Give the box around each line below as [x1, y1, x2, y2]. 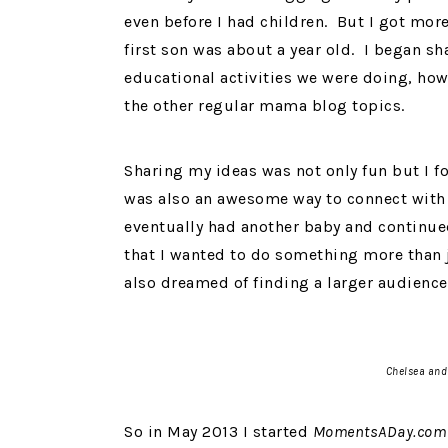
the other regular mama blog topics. [124, 96, 405, 116]
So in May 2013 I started [124, 422, 313, 442]
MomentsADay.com [312, 422, 446, 442]
